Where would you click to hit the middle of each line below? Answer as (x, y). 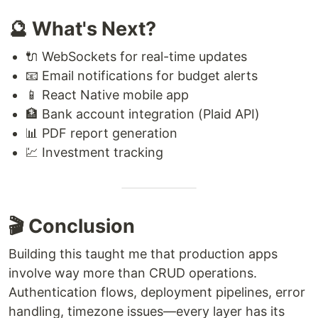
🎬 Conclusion (72, 226)
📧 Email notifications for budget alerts (142, 75)
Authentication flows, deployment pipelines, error (157, 292)
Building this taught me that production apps (143, 253)
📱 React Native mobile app (107, 94)
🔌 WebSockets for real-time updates (136, 56)
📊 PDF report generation (102, 133)
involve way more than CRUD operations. (133, 273)
